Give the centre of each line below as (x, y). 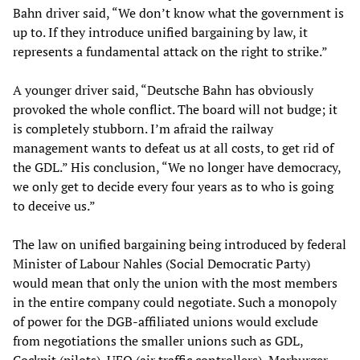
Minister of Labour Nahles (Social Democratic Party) (162, 264)
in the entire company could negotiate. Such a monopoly (175, 303)
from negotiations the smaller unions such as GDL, (158, 341)
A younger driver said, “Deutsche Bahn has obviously (163, 90)
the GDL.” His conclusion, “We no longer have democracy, (177, 168)
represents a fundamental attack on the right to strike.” (170, 52)
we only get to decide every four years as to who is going (173, 187)
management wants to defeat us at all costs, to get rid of (173, 148)
